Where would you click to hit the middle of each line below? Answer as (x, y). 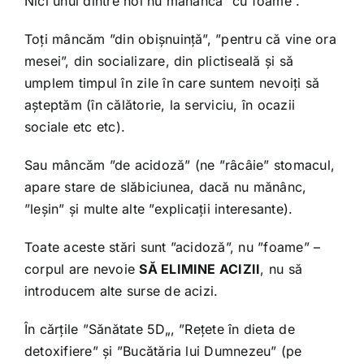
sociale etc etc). (75, 126)
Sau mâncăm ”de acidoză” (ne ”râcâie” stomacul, (180, 165)
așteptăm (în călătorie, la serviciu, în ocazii (160, 104)
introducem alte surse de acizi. (121, 290)
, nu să (282, 269)
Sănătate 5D (126, 329)
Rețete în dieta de (240, 329)
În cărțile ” (56, 329)
